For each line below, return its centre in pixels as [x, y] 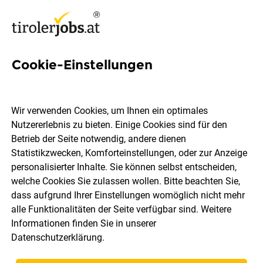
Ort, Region [58, 187]
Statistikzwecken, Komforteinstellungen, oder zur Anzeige [129, 153]
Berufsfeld [181, 187]
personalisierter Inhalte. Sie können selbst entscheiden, [124, 167]
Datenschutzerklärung [57, 238]
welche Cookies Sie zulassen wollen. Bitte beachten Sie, [126, 181]
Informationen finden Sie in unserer [84, 224]
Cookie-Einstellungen [82, 65]
